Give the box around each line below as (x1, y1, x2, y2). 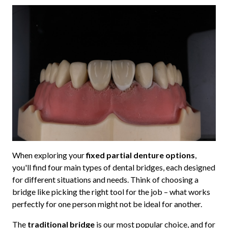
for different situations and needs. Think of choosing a (12, 174, 198, 184)
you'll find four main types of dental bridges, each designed (12, 162, 215, 172)
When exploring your (12, 150, 86, 160)
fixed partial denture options (85, 150, 195, 160)
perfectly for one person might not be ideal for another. (12, 198, 202, 209)
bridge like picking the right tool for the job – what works (12, 186, 210, 196)
